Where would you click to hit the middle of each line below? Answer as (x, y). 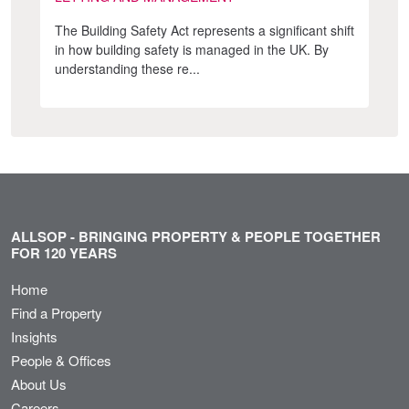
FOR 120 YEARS (64, 253)
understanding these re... (127, 69)
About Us (39, 384)
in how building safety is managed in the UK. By (192, 50)
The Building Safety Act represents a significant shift (204, 31)
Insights (34, 337)
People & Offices (61, 361)
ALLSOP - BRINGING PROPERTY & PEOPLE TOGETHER (196, 237)
